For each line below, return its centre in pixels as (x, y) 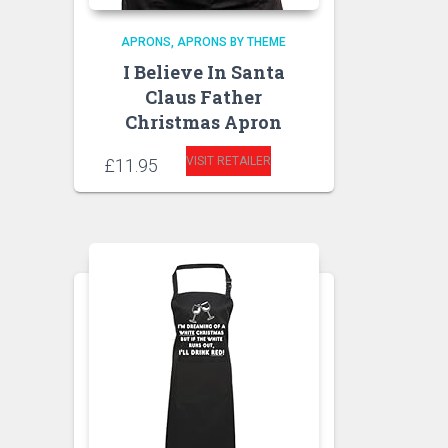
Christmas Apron (204, 122)
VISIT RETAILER (228, 161)
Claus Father (204, 97)
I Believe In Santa (203, 72)
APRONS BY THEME (232, 42)
